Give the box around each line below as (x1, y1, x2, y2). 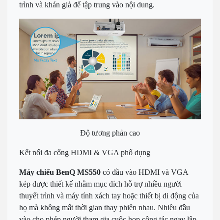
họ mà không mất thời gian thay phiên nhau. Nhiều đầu (19, 203, 190, 212)
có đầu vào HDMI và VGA (101, 167, 188, 176)
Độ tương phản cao (80, 128, 140, 137)
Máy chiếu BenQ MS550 (19, 167, 101, 176)
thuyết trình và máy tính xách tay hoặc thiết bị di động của (19, 191, 199, 200)
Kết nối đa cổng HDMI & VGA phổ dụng (19, 148, 150, 157)
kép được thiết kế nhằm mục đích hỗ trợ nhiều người (19, 179, 182, 188)
